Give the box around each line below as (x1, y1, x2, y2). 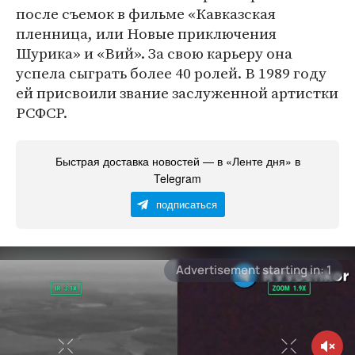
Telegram (154, 170, 201, 186)
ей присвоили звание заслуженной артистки (16, 82, 338, 103)
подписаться (155, 197, 217, 212)
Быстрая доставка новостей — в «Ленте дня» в (55, 153, 300, 169)
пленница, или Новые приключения (16, 23, 277, 44)
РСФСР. (16, 102, 67, 123)
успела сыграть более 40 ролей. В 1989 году (16, 63, 326, 83)
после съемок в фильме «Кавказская (16, 3, 276, 24)
